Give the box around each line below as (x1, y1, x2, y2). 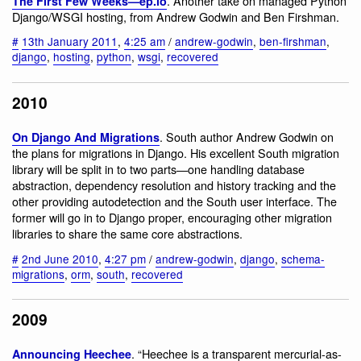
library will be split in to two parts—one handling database (12, 160, 305, 178)
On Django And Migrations (12, 129, 160, 146)
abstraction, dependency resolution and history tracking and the (12, 176, 336, 194)
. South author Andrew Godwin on (160, 128, 334, 146)
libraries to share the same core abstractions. (12, 225, 243, 243)
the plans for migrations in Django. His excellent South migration (12, 144, 339, 162)
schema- (281, 250, 325, 267)
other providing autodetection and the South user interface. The (12, 193, 337, 210)
